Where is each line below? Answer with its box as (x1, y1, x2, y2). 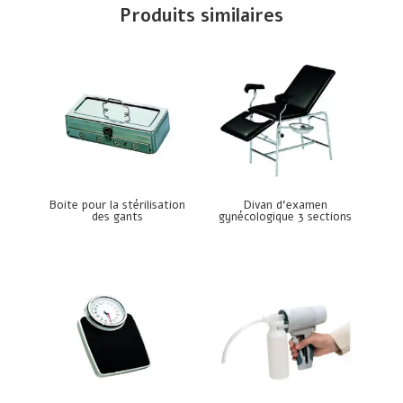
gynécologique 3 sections (219, 209, 353, 226)
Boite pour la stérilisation (49, 197, 186, 214)
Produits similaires (119, 3, 283, 28)
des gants (92, 209, 144, 226)
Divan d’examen (243, 197, 327, 214)
